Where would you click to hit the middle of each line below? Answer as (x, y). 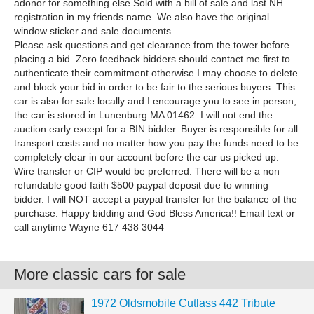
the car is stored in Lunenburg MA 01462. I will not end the (143, 115)
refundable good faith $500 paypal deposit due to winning (141, 185)
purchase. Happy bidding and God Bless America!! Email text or (155, 213)
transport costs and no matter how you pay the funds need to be (156, 143)
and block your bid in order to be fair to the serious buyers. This (155, 87)
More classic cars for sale (100, 274)
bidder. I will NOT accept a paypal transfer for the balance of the (156, 199)
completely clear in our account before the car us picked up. (146, 157)
